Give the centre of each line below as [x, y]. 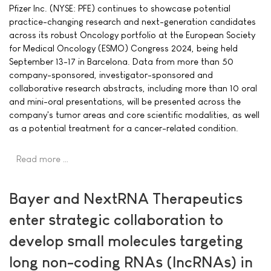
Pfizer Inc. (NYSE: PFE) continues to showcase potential [120, 8]
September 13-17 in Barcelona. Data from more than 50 [121, 62]
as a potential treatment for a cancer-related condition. [124, 128]
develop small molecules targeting [126, 241]
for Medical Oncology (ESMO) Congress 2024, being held [123, 48]
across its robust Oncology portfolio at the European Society [132, 35]
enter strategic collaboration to [116, 220]
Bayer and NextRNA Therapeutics [126, 198]
